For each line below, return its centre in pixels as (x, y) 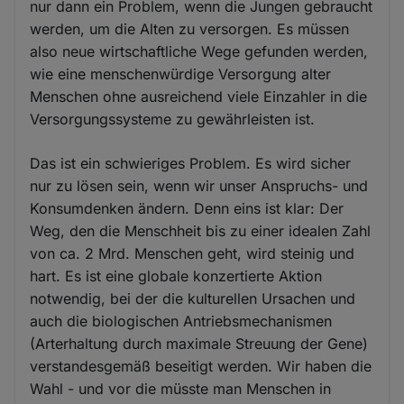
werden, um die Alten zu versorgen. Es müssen (190, 29)
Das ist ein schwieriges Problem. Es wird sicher (191, 164)
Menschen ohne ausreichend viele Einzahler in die (199, 97)
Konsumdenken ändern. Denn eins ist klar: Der (187, 209)
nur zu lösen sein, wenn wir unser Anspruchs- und (199, 186)
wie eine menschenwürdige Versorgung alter (181, 74)
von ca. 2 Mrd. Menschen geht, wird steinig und (193, 254)
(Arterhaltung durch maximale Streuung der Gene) (199, 344)
